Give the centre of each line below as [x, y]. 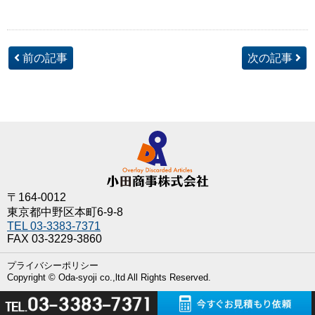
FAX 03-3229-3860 [54, 238]
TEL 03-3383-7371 [54, 226]
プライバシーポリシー [53, 265]
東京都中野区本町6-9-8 [65, 212]
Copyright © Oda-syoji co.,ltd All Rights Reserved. [109, 277]
